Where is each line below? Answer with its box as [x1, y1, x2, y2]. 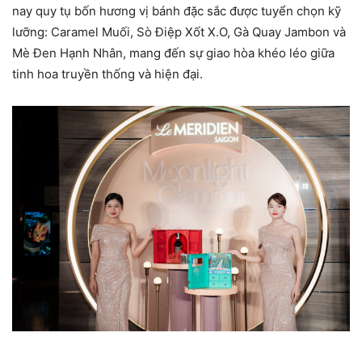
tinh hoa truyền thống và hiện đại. [12, 65, 203, 82]
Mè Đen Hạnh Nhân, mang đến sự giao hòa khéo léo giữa [12, 44, 335, 61]
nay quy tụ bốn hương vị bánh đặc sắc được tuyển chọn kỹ [12, 2, 341, 19]
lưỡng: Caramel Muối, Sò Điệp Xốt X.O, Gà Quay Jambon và [12, 23, 346, 40]
